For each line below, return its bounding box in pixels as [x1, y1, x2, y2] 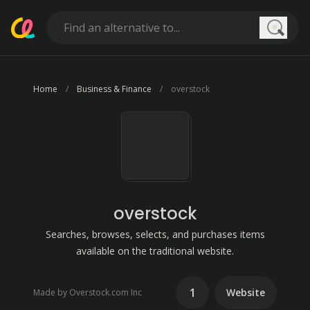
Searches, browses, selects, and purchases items [45, 228, 265, 241]
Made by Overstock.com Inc [33, 286, 142, 298]
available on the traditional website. [76, 244, 234, 257]
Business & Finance [77, 83, 152, 95]
